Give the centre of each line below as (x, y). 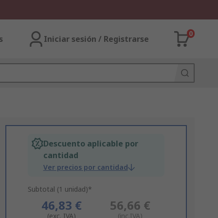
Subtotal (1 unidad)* (60, 189)
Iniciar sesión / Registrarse (96, 39)
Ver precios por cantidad (85, 167)
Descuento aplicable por (91, 144)
